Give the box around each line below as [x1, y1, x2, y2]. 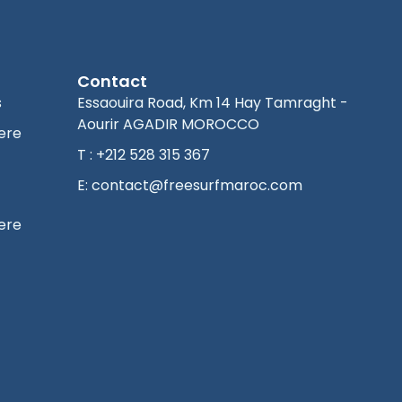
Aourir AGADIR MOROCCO [76, 114, 259, 135]
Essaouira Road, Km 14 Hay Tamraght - [76, 92, 348, 114]
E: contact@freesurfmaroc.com [76, 175, 302, 197]
